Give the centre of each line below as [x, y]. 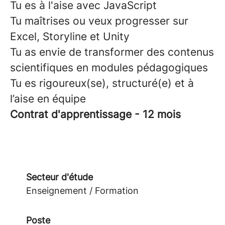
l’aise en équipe [48, 99]
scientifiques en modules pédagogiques [109, 68]
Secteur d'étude [60, 177]
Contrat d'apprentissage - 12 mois [95, 114]
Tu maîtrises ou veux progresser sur [99, 21]
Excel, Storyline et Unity [70, 36]
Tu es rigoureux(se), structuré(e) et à [102, 83]
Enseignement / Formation [82, 191]
